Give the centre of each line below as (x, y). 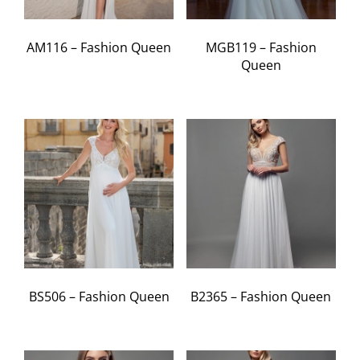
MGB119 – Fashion (261, 48)
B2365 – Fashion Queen (261, 297)
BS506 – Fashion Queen (99, 297)
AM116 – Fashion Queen (99, 48)
